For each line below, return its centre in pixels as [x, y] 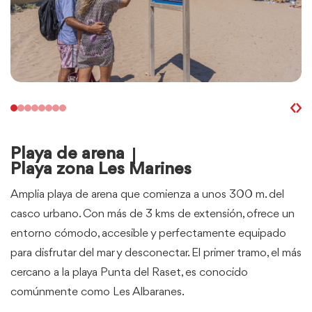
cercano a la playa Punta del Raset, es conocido [129, 272]
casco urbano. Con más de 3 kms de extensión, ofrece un [153, 214]
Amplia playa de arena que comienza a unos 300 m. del [147, 194]
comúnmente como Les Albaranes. [97, 292]
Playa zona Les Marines [101, 169]
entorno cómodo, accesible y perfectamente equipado [148, 233]
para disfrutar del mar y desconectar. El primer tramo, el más [156, 253]
